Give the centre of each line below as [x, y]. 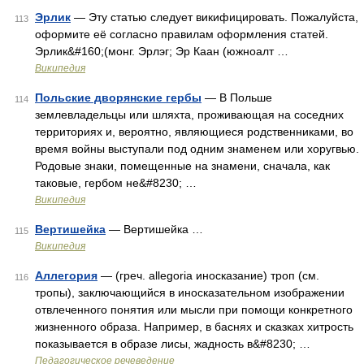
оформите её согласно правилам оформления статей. [182, 34]
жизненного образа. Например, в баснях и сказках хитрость [194, 327]
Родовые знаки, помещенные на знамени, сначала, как [182, 166]
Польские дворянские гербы [118, 97]
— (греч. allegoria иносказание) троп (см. [208, 275]
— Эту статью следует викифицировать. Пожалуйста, [214, 17]
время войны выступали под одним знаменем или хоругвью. [197, 149]
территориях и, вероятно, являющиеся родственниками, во [194, 132]
